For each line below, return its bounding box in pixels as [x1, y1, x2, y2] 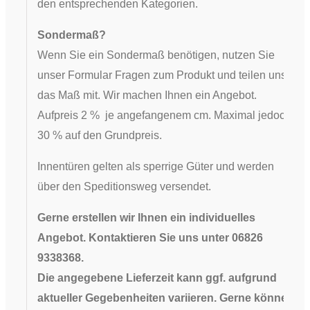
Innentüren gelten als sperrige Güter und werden [37, 161, 274, 173]
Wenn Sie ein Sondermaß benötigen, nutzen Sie [37, 49, 275, 62]
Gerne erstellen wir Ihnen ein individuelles [37, 212, 255, 224]
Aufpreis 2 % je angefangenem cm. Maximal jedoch [37, 109, 291, 122]
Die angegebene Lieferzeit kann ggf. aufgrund [37, 272, 277, 284]
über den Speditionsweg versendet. [37, 181, 211, 193]
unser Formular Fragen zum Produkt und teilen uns [37, 69, 286, 82]
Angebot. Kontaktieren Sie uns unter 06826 [37, 232, 263, 244]
